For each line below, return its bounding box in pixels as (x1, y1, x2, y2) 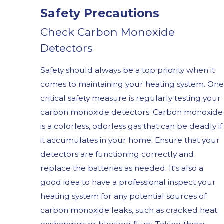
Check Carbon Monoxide (40, 25, 175, 38)
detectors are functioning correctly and (40, 149, 194, 159)
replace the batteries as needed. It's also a (40, 163, 203, 173)
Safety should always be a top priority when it (40, 65, 215, 75)
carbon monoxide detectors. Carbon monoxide (40, 107, 223, 117)
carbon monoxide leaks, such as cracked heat (40, 205, 217, 215)
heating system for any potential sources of (40, 191, 206, 201)
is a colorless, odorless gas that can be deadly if (40, 121, 222, 131)
